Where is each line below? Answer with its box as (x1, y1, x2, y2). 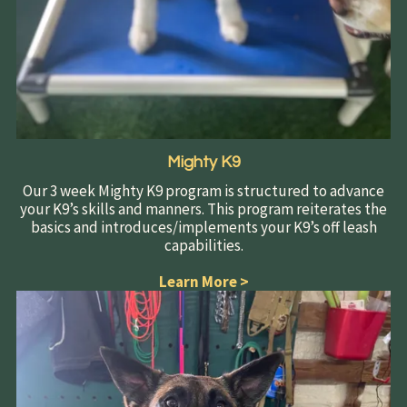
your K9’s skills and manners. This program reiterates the (20, 199, 387, 220)
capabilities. (164, 235, 243, 256)
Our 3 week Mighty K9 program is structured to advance (23, 181, 384, 202)
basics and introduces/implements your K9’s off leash (30, 217, 377, 238)
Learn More (158, 272, 237, 293)
